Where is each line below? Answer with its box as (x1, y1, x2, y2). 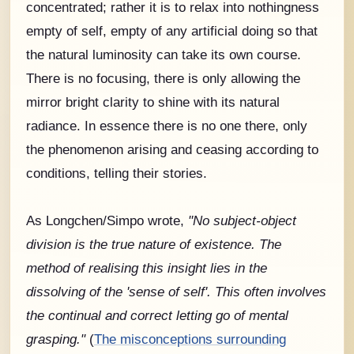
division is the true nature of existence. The (26, 236, 281, 251)
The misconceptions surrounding (94, 331, 286, 346)
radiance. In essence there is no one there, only (26, 118, 307, 133)
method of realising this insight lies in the (26, 260, 267, 275)
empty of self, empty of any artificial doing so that (26, 23, 318, 38)
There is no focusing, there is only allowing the (26, 70, 300, 85)
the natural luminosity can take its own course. (26, 47, 301, 62)
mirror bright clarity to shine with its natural (26, 94, 280, 109)
